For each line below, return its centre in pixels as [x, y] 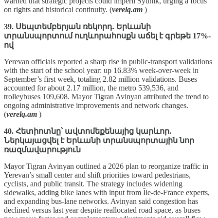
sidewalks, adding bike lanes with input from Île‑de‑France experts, [107, 192]
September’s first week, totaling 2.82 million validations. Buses [100, 79]
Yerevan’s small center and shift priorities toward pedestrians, [97, 175]
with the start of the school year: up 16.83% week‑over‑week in [101, 70]
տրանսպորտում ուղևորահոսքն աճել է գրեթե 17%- [107, 36]
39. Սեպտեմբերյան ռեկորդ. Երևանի [77, 26]
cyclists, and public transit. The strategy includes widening [93, 183]
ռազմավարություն [42, 149]
